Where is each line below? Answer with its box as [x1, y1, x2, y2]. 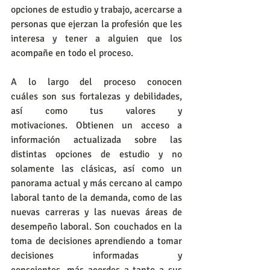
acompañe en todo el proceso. [11, 46, 136, 59]
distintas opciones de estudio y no [11, 148, 182, 160]
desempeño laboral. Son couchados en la [11, 220, 182, 233]
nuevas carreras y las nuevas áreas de [11, 206, 182, 218]
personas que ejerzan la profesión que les [11, 17, 182, 30]
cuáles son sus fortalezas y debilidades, [11, 90, 182, 102]
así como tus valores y [11, 104, 182, 117]
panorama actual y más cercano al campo [11, 177, 182, 189]
